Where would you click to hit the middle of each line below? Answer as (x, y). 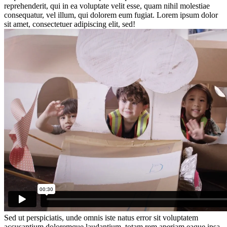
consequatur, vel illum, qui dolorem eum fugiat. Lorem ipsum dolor (111, 15)
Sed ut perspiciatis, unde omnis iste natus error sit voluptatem (101, 217)
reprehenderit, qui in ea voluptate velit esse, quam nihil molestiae (107, 6)
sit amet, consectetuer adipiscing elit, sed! (70, 24)
